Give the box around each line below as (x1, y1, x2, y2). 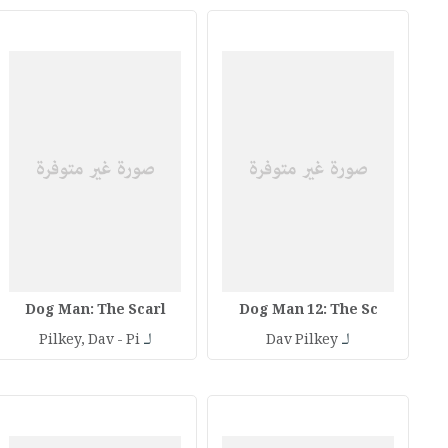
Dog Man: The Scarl (24, 298, 166, 323)
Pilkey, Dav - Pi (38, 328, 140, 353)
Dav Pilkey (266, 328, 339, 353)
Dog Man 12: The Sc (238, 298, 378, 323)
